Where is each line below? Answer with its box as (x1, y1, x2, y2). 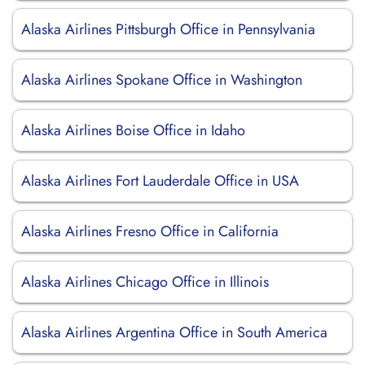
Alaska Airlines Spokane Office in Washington (21, 69, 302, 90)
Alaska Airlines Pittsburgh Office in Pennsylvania (21, 19, 315, 40)
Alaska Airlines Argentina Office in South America (21, 322, 328, 343)
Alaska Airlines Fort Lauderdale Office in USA (21, 170, 299, 191)
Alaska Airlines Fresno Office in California (21, 221, 279, 242)
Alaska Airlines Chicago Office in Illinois (21, 271, 269, 292)
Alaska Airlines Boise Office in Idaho (21, 120, 245, 141)
